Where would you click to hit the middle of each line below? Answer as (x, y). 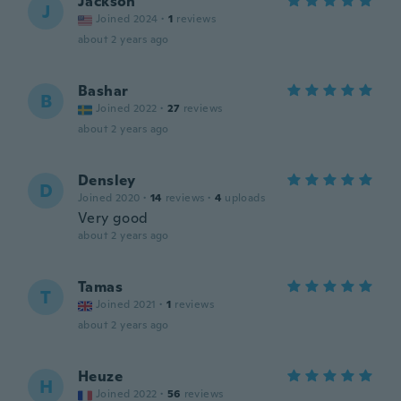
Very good (113, 218)
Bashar (103, 91)
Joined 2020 (109, 198)
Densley (107, 180)
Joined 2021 (126, 304)
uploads (245, 198)
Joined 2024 (127, 19)
